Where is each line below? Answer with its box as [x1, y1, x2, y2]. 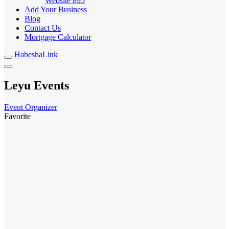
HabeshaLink [14, 50, 58, 59]
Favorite [4, 111, 31, 121]
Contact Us [25, 24, 61, 32]
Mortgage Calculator [25, 33, 91, 41]
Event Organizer [4, 102, 57, 111]
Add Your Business [25, 5, 87, 14]
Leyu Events [4, 78, 69, 92]
